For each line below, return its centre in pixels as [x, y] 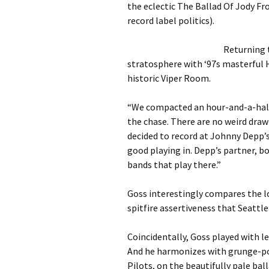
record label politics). [171, 20]
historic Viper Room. [169, 78]
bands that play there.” [174, 165]
